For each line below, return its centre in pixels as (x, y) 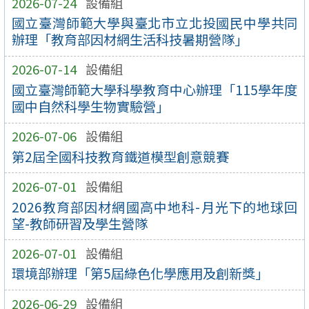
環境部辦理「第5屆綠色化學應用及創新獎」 (140, 273)
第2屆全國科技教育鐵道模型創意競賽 (120, 156)
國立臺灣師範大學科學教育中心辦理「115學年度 (154, 90)
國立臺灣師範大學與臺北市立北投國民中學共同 (154, 23)
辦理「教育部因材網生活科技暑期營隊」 (129, 40)
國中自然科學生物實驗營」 (90, 107)
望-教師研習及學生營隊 (79, 223)
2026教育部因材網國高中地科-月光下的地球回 (154, 207)
